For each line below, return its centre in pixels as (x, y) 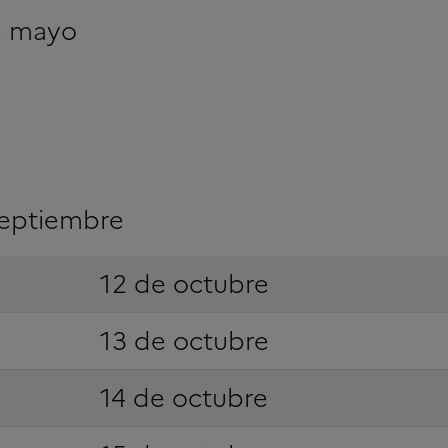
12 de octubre (184, 283)
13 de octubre (184, 340)
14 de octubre (183, 397)
